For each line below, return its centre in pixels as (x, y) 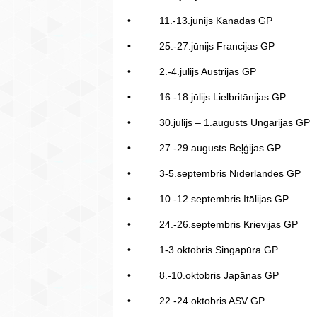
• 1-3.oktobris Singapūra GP (203, 250)
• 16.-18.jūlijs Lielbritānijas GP (207, 97)
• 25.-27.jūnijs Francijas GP (201, 46)
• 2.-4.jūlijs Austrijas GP (192, 72)
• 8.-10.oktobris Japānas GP (203, 276)
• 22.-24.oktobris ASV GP (196, 301)
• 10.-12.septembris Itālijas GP (208, 199)
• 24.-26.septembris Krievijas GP (213, 225)
